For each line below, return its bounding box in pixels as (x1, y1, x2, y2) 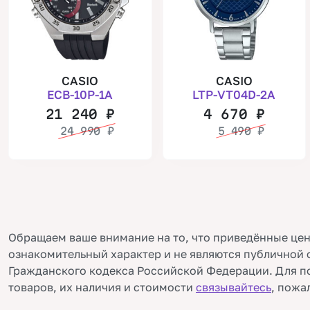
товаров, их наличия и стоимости (8, 280, 196, 294)
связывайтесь (196, 280, 271, 294)
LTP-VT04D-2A (192, 86, 276, 102)
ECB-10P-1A (47, 86, 113, 102)
